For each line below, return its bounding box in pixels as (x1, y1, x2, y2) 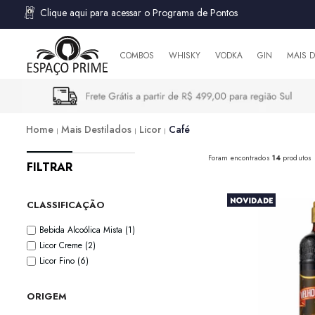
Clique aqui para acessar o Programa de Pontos (40, 6, 238, 20)
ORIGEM (27, 290, 67, 304)
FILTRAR (27, 159, 72, 176)
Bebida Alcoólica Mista (39, 224, 125, 237)
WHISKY (168, 49, 200, 62)
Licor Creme (39, 239, 85, 252)
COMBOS (120, 49, 154, 62)
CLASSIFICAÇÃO (27, 198, 105, 212)
